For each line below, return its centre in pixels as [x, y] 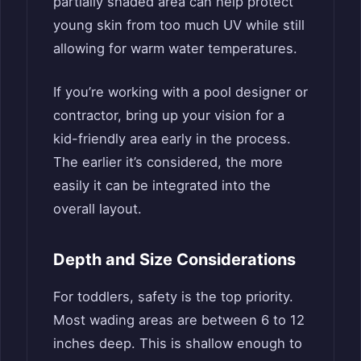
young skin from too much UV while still [179, 25]
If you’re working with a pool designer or [180, 91]
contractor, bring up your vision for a [169, 115]
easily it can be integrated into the [162, 185]
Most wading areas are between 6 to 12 [179, 320]
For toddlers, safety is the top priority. [173, 296]
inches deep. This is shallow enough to [178, 343]
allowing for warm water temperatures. [175, 48]
